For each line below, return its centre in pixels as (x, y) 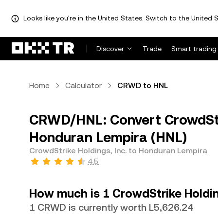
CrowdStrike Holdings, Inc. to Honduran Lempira (118, 151)
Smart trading (194, 49)
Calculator (83, 85)
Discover (110, 49)
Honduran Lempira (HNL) (108, 137)
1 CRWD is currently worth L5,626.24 (111, 207)
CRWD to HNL (143, 85)
